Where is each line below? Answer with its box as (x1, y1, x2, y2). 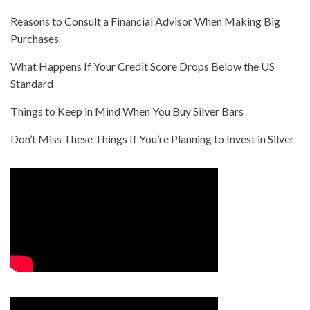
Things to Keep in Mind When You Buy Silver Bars (10, 104, 244, 118)
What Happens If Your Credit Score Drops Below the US (10, 60, 275, 73)
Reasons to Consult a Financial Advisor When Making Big (10, 15, 280, 28)
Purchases (10, 32, 59, 46)
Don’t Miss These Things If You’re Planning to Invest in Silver (10, 132, 294, 146)
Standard (10, 77, 53, 91)
